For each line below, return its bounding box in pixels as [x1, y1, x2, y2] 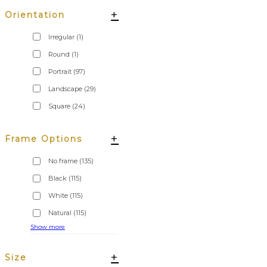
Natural [48, 209, 72, 218]
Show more [30, 223, 65, 231]
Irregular [48, 32, 74, 41]
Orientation [5, 9, 65, 20]
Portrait [48, 67, 72, 76]
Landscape [48, 84, 82, 93]
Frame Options [5, 133, 82, 145]
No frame [48, 157, 77, 166]
